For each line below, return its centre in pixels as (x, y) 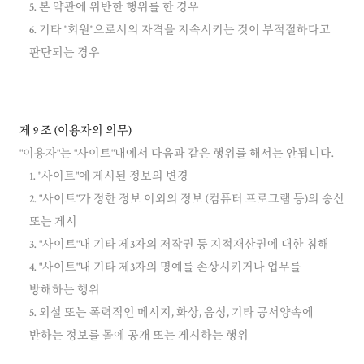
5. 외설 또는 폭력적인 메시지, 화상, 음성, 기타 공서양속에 (171, 314)
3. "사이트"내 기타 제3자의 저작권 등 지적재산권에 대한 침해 (179, 245)
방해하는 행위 (65, 291)
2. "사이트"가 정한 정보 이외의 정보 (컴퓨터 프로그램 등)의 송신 (187, 200)
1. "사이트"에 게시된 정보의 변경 (109, 177)
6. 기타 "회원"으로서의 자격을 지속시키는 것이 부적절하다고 (180, 31)
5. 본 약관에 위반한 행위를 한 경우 (114, 8)
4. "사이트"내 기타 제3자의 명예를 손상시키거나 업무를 (165, 268)
